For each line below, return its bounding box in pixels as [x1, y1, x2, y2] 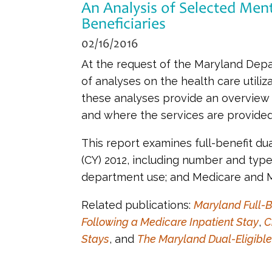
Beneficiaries [81, 13, 166, 33]
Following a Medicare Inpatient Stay [81, 215, 259, 228]
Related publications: [81, 198, 194, 211]
